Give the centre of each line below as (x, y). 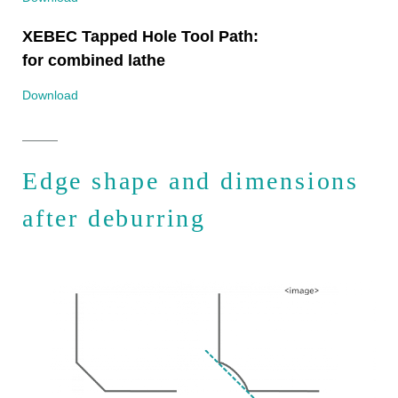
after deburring (115, 219)
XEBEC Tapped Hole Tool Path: (140, 37)
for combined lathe (94, 61)
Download (50, 96)
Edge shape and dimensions (191, 181)
